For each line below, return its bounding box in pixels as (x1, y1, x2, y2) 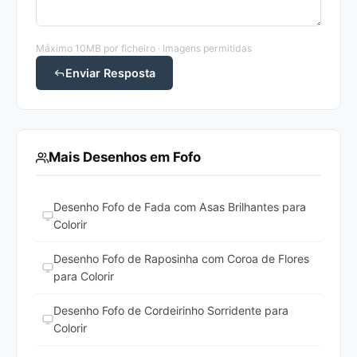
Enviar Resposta (65, 66, 155, 80)
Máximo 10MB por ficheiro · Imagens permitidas (36, 42, 252, 55)
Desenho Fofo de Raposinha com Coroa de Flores (53, 252, 309, 266)
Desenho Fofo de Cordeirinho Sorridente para (53, 304, 288, 318)
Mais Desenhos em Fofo (49, 149, 201, 166)
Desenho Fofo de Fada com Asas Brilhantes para (53, 200, 306, 214)
